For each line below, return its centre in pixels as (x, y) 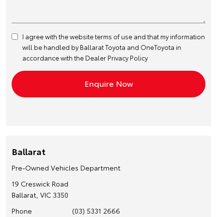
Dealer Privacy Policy (116, 57)
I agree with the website (59, 36)
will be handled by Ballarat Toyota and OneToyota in (102, 47)
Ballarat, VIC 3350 (40, 194)
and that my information (169, 36)
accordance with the (54, 57)
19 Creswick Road (40, 183)
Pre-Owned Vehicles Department (66, 167)
